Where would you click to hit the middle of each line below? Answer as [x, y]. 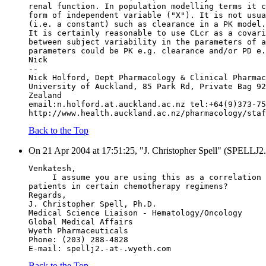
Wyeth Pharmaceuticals [78, 231]
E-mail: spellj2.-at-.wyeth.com [100, 249]
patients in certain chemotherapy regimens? [128, 186]
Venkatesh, [52, 169]
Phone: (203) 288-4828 [78, 240]
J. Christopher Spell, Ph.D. [93, 204]
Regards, [47, 195]
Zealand [45, 96]
